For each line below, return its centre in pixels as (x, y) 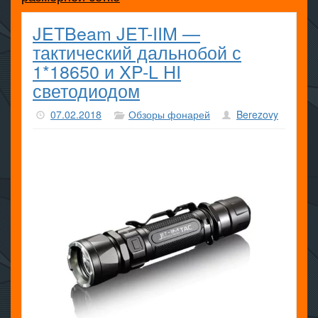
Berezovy (257, 114)
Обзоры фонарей (169, 114)
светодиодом (86, 90)
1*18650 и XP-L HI (107, 71)
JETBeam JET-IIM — (116, 33)
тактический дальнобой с (137, 52)
